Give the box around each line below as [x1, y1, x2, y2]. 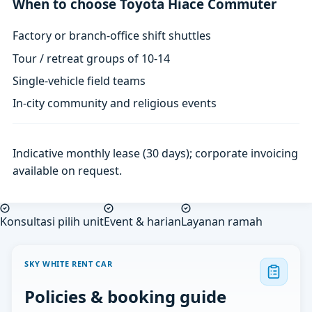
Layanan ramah [181, 214, 263, 230]
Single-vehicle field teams [13, 72, 146, 88]
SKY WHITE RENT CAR [24, 258, 113, 269]
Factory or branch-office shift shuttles [13, 28, 212, 44]
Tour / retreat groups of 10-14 [13, 50, 171, 66]
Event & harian [104, 214, 181, 230]
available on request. [13, 162, 123, 178]
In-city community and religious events [13, 95, 217, 111]
